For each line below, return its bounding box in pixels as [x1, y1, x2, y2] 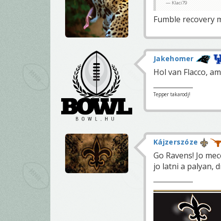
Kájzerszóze [153, 137, 198, 147]
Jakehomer [153, 54, 194, 63]
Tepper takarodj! [153, 91, 190, 98]
